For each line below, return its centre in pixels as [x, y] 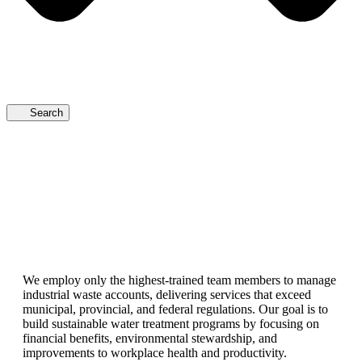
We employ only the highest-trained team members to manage [179, 280]
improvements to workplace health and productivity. [155, 352]
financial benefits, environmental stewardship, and [150, 338]
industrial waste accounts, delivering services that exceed [167, 294]
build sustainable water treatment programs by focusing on [171, 323]
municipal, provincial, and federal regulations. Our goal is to [175, 309]
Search [46, 112]
